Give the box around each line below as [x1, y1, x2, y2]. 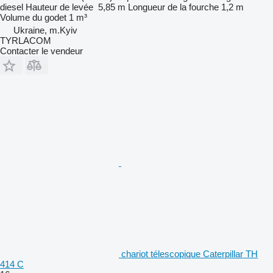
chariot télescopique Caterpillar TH [121, 248, 258, 259]
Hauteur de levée [26, 1, 93, 12]
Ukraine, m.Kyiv [13, 24, 77, 35]
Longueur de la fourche [128, 1, 219, 12]
